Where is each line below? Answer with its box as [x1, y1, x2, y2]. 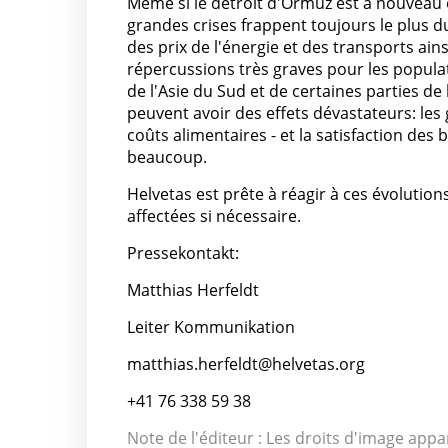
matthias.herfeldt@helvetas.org [127, 353, 365, 376]
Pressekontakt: [127, 242, 239, 265]
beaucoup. [127, 146, 207, 169]
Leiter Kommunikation [127, 316, 295, 339]
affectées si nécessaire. [127, 205, 301, 228]
